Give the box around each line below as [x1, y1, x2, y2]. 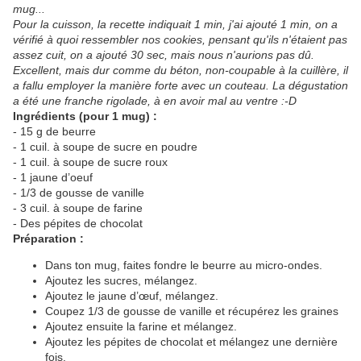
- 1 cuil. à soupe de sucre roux [13, 156, 168, 169]
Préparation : [13, 232, 84, 246]
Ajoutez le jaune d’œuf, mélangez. [45, 289, 218, 303]
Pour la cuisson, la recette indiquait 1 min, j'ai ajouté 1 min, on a [13, 18, 338, 31]
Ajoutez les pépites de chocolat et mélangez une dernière [45, 335, 338, 349]
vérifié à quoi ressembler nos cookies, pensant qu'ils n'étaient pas [13, 33, 347, 47]
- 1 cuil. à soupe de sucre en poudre [13, 140, 197, 154]
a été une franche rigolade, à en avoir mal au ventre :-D [13, 94, 297, 108]
